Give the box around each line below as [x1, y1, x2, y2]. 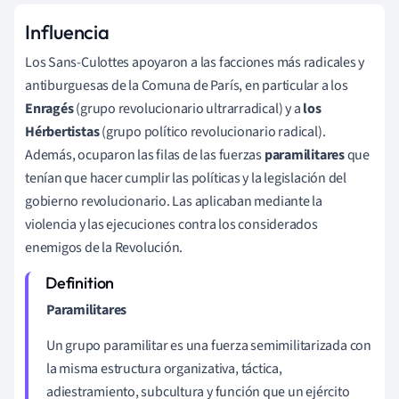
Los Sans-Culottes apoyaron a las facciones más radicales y [25, 52, 365, 72]
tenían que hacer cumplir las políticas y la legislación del [25, 167, 347, 188]
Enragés [25, 98, 74, 118]
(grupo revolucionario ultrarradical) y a [73, 98, 304, 118]
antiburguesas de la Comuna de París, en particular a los [25, 75, 348, 95]
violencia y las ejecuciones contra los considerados [25, 214, 318, 234]
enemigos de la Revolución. [25, 237, 183, 257]
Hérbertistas [25, 121, 100, 142]
